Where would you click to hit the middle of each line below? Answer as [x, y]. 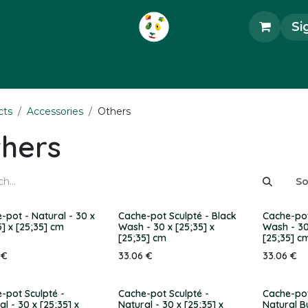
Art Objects [224, 68]
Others [114, 111]
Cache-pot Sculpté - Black [178, 216]
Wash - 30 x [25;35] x [167, 227]
